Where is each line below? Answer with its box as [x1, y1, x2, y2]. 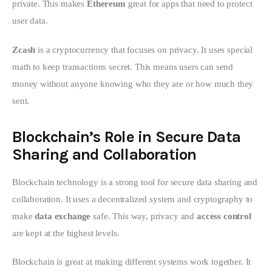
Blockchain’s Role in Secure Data [12, 127, 241, 146]
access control [196, 211, 251, 221]
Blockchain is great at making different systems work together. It [12, 257, 254, 267]
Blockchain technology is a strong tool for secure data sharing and [12, 177, 260, 187]
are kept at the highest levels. [12, 228, 120, 238]
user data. [12, 16, 48, 26]
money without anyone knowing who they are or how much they [12, 78, 256, 89]
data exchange [35, 211, 91, 221]
